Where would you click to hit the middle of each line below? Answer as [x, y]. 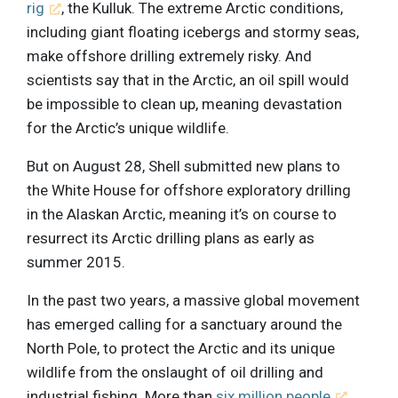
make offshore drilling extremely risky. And [169, 56]
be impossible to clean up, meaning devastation [184, 103]
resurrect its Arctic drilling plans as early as [171, 238]
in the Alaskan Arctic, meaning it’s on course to [182, 214]
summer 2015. [76, 262]
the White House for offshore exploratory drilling [189, 190]
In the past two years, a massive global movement [193, 300]
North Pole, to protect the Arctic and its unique [181, 348]
